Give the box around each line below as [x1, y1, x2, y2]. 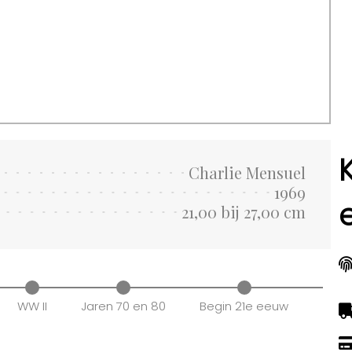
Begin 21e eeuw [200, 297, 289, 314]
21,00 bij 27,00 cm [181, 201, 306, 223]
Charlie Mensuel [188, 162, 306, 184]
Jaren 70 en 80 [80, 297, 166, 314]
